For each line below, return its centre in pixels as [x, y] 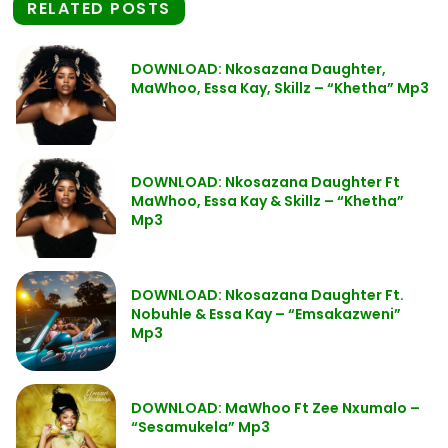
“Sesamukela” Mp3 [200, 427]
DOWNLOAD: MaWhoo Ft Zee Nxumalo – [275, 408]
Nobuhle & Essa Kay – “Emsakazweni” [266, 314]
